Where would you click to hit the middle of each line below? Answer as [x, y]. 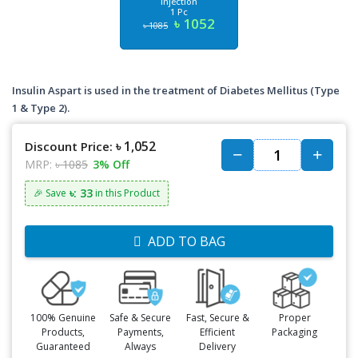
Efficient [218, 332]
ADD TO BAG [186, 241]
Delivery [218, 346]
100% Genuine [64, 317]
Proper [294, 317]
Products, [64, 332]
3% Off [111, 164]
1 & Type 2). [41, 108]
